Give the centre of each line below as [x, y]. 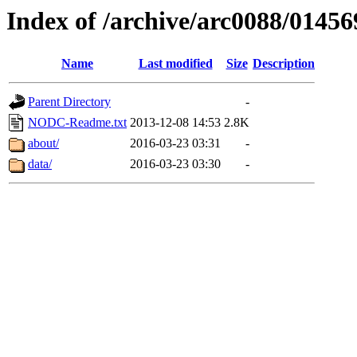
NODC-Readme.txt [77, 123]
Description [284, 64]
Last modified [175, 64]
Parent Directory [69, 102]
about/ [43, 143]
